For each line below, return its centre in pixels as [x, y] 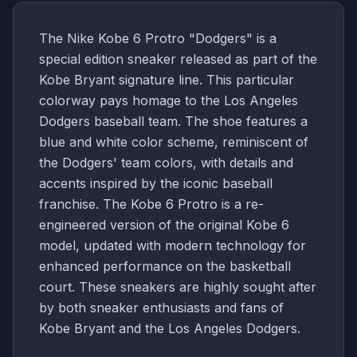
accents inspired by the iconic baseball [156, 183]
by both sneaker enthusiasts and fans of [161, 308]
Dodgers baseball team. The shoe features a [173, 121]
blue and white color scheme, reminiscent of [174, 142]
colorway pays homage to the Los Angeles [169, 100]
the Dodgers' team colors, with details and [166, 163]
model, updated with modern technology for [173, 245]
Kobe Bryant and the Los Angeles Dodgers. [170, 328]
